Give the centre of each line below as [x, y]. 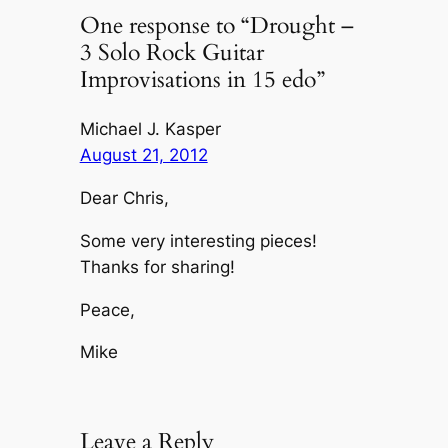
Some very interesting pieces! [198, 240]
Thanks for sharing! [157, 266]
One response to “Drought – [216, 26]
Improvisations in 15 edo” [202, 80]
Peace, [107, 309]
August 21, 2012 [143, 155]
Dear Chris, [124, 198]
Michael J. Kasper [150, 129]
